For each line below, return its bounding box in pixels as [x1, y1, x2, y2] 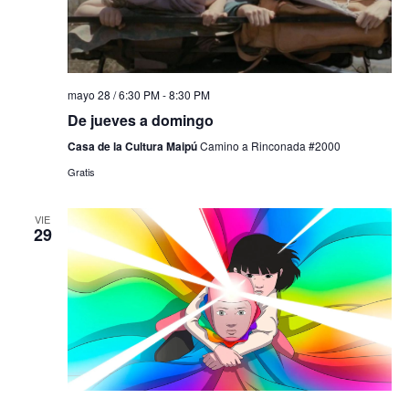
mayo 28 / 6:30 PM [67, 87, 160, 103]
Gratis [67, 164, 95, 180]
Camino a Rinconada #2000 [199, 138, 341, 154]
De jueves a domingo [67, 110, 214, 131]
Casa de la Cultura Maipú [67, 138, 200, 155]
